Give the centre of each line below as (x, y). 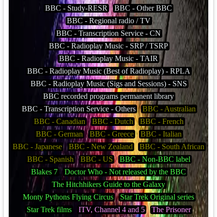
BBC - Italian (161, 134)
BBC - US (96, 159)
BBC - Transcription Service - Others (78, 109)
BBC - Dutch (112, 121)
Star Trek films (49, 209)
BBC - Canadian (59, 121)
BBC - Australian (169, 109)
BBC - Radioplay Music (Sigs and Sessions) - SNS (108, 84)
